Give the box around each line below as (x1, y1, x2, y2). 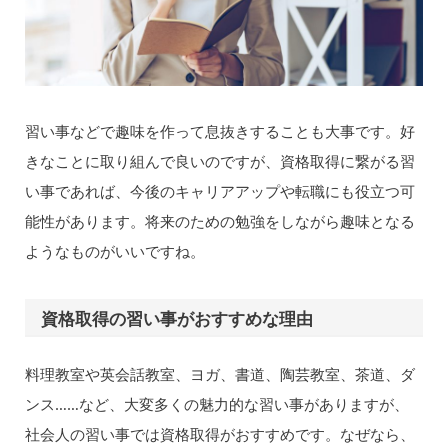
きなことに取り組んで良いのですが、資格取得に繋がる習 (24, 150, 415, 171)
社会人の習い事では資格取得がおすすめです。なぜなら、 (24, 424, 415, 445)
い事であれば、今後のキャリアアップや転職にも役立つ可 (24, 180, 415, 201)
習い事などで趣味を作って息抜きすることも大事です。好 (24, 120, 415, 141)
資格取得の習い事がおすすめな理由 (41, 307, 314, 331)
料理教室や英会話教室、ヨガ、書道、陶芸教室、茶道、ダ (24, 364, 415, 385)
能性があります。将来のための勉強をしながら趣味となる (24, 210, 415, 231)
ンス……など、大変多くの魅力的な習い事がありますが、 (24, 394, 409, 415)
